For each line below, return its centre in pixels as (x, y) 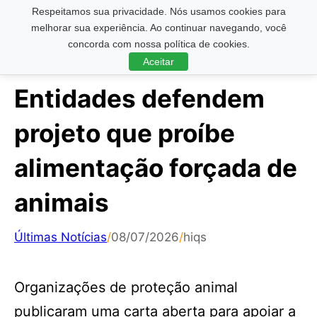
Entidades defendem (139, 98)
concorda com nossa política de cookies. (158, 44)
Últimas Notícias (60, 237)
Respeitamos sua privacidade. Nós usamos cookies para (158, 11)
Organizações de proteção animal (126, 287)
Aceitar (158, 62)
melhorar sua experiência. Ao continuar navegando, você (158, 28)
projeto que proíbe (125, 133)
